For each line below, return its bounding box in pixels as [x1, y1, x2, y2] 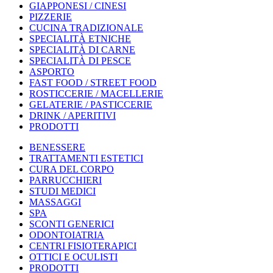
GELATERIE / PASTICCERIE [29, 99, 152, 110]
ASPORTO [29, 66, 74, 77]
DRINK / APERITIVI [29, 110, 116, 121]
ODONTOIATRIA [29, 230, 104, 240]
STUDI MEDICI [29, 186, 96, 196]
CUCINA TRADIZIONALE [29, 23, 143, 33]
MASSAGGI [29, 197, 81, 207]
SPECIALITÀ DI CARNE [29, 44, 135, 55]
